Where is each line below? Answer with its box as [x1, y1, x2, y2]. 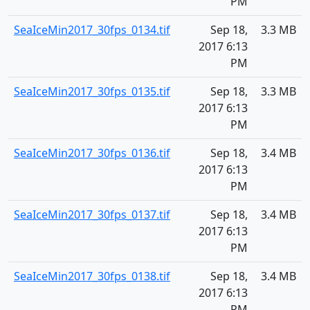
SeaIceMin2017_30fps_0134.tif [14, 22, 170, 37]
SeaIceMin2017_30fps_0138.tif [14, 268, 170, 284]
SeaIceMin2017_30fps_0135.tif [14, 84, 170, 99]
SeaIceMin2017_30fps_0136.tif [14, 145, 170, 161]
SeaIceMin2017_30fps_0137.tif [14, 207, 170, 222]
